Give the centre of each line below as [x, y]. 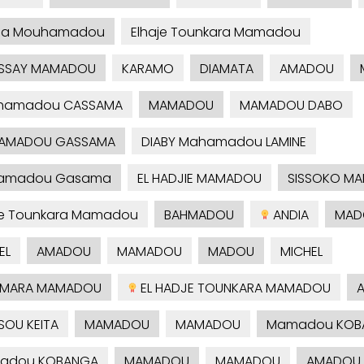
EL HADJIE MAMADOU [199, 179]
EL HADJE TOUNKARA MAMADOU [234, 288]
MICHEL [301, 252]
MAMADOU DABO [291, 106]
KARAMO [147, 69]
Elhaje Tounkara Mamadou [215, 32]
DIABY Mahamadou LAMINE [223, 142]
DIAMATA [226, 69]
